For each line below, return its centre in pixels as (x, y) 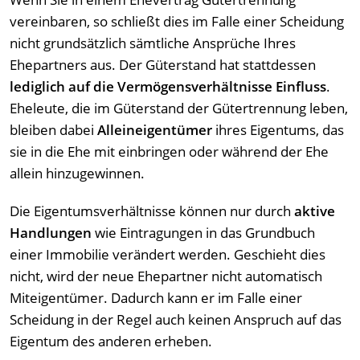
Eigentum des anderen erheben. (111, 342)
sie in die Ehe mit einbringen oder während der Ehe (169, 152)
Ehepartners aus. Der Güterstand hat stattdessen (163, 65)
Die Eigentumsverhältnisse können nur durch (152, 211)
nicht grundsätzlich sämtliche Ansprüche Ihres (153, 43)
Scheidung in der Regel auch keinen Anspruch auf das (176, 320)
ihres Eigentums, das (278, 130)
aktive (315, 211)
